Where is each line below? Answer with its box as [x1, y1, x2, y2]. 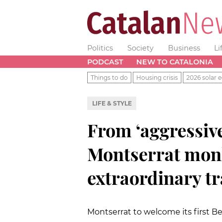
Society [127, 44, 154, 53]
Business [167, 44, 200, 53]
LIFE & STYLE [92, 99, 132, 107]
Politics [87, 44, 113, 53]
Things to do [91, 73, 128, 81]
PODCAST [87, 57, 123, 66]
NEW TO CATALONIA [136, 57, 213, 66]
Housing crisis [136, 73, 178, 81]
